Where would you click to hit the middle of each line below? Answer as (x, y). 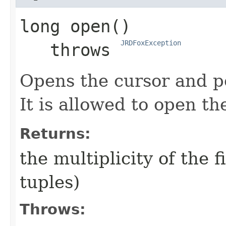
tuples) (50, 182)
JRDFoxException (151, 43)
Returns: (55, 134)
